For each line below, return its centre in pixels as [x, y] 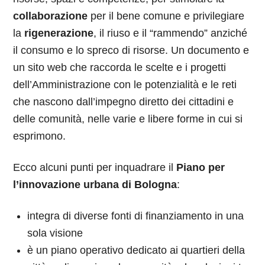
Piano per [201, 167]
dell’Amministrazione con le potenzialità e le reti [125, 85]
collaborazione [51, 16]
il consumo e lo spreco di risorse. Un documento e [131, 50]
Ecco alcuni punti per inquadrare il [95, 167]
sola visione [55, 233]
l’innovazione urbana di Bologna [95, 185]
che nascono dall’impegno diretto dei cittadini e [124, 102]
